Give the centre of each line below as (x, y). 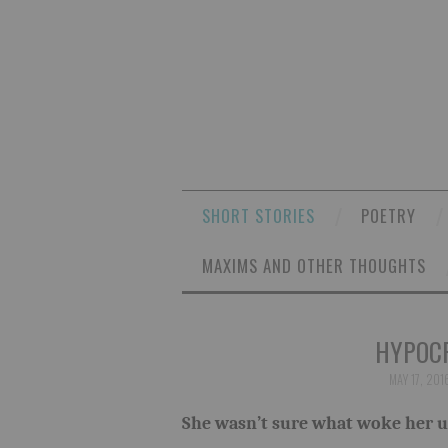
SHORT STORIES (258, 215)
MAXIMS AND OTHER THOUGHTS (314, 265)
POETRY (388, 215)
